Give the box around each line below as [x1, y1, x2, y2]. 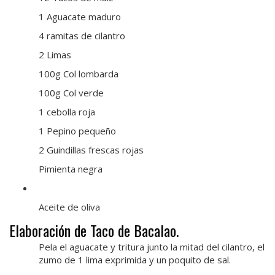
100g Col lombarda [39, 68, 118, 80]
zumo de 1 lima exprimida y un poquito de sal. [39, 254, 231, 266]
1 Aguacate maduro [39, 10, 121, 23]
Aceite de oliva [39, 201, 100, 214]
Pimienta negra [39, 163, 103, 176]
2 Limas [39, 48, 71, 61]
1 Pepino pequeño [39, 125, 116, 137]
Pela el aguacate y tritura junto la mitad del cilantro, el [39, 241, 265, 254]
